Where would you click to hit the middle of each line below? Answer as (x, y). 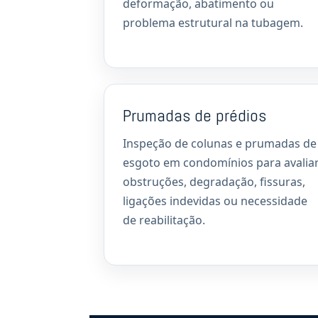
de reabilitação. (164, 220)
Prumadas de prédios (194, 115)
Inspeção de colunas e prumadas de (220, 143)
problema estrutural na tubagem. (213, 23)
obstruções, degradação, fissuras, (214, 182)
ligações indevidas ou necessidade (215, 201)
